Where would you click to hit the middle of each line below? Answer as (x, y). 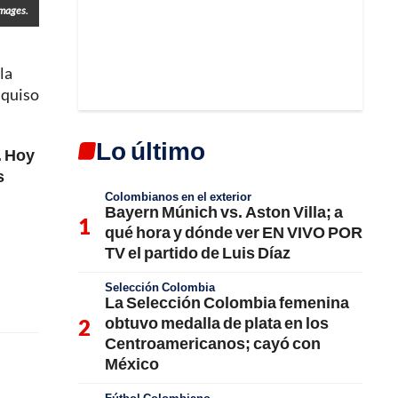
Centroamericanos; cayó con (213, 343)
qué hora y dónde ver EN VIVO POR (234, 232)
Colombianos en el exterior (178, 196)
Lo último (151, 150)
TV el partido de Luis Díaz (198, 252)
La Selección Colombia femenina (227, 302)
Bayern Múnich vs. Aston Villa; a (224, 211)
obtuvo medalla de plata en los (217, 322)
